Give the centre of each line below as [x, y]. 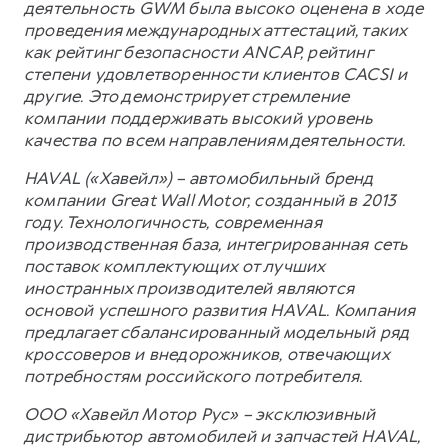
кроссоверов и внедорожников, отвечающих [206, 354]
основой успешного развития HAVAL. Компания [220, 310]
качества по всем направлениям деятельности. [215, 140]
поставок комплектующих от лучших [174, 266]
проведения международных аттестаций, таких [215, 30]
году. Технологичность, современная [173, 222]
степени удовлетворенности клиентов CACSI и [216, 74]
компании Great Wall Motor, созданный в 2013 [210, 200]
